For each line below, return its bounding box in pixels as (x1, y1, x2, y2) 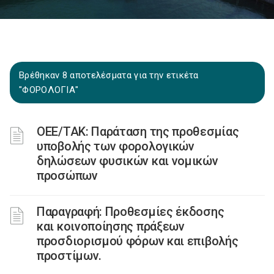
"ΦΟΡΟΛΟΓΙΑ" (19, 84, 79, 95)
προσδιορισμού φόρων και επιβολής (37, 234, 239, 248)
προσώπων (37, 168, 98, 183)
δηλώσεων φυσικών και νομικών (37, 154, 218, 168)
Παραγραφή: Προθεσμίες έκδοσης (37, 204, 224, 219)
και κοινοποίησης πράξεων (37, 219, 185, 234)
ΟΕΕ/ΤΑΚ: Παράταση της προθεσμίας (37, 124, 239, 139)
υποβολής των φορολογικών (37, 139, 194, 154)
